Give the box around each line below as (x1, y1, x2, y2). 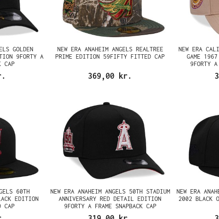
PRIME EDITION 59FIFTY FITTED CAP (55, 53, 165, 60)
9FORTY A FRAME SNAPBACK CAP (64, 202, 156, 210)
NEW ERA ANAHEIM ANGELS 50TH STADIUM (50, 188, 170, 195)
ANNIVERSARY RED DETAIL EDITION (59, 195, 162, 202)
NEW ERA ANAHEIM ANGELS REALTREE (57, 45, 163, 53)
